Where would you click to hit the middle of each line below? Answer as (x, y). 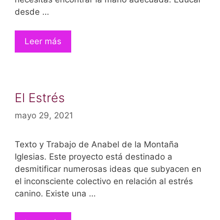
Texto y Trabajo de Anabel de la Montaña (97, 144)
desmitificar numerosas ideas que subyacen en (108, 169)
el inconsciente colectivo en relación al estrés (104, 181)
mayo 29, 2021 (44, 115)
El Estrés (40, 98)
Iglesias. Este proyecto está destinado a (94, 156)
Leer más (43, 41)
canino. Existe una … (55, 193)
